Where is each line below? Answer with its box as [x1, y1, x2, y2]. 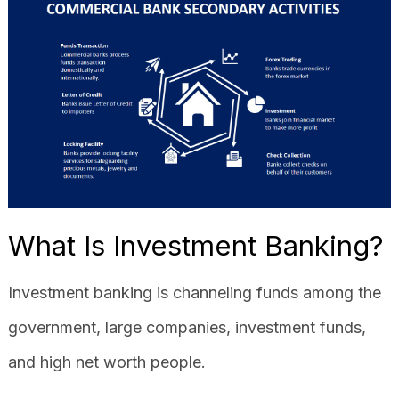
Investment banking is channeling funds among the [7, 282, 381, 302]
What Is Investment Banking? [7, 228, 384, 262]
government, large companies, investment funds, [7, 317, 366, 337]
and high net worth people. [7, 352, 210, 371]
